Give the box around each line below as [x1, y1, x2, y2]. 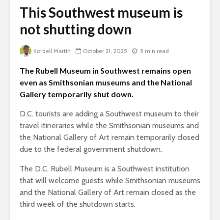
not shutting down [20, 21, 132, 38]
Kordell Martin [33, 47, 71, 55]
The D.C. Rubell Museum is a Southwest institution [20, 164, 190, 174]
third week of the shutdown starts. [20, 199, 136, 209]
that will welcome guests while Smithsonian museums [20, 176, 200, 186]
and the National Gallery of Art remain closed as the [20, 188, 196, 197]
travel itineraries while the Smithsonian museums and [20, 121, 199, 131]
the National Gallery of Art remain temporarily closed [20, 133, 199, 142]
